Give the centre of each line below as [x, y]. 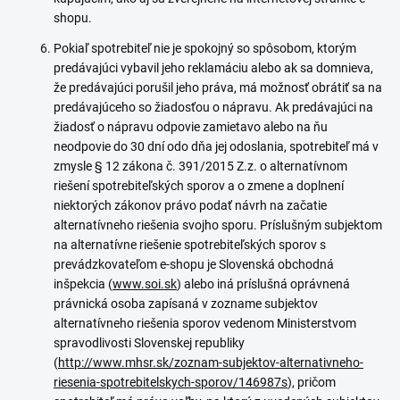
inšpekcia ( [83, 284]
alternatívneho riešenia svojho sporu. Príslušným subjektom [218, 225]
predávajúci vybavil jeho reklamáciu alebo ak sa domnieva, [213, 68]
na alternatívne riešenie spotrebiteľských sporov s [190, 245]
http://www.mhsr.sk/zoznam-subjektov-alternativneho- [211, 362]
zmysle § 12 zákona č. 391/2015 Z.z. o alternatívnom [200, 166]
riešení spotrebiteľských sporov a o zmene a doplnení [199, 186]
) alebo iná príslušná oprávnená [263, 284]
